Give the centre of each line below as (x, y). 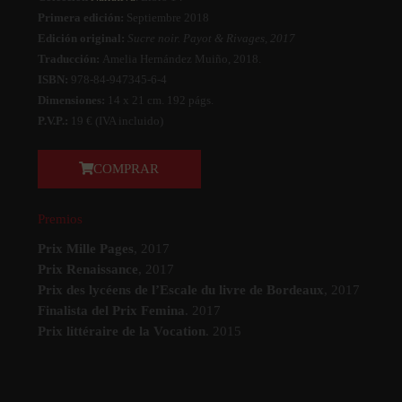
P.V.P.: (52, 121)
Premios (60, 219)
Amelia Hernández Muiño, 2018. (180, 59)
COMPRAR (127, 168)
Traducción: (68, 59)
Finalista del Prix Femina (111, 311)
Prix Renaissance (87, 270)
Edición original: (81, 39)
